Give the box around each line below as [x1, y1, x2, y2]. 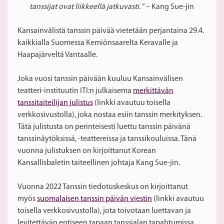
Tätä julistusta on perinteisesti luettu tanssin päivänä [17, 123, 190, 131]
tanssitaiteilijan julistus [17, 99, 93, 107]
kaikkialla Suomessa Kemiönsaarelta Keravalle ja [17, 39, 178, 47]
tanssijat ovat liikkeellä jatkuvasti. [29, 3, 140, 11]
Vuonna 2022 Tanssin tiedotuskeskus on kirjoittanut [17, 183, 188, 191]
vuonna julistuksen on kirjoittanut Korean [17, 147, 156, 155]
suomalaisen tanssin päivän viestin [37, 195, 152, 203]
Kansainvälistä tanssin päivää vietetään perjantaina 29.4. [17, 27, 204, 35]
